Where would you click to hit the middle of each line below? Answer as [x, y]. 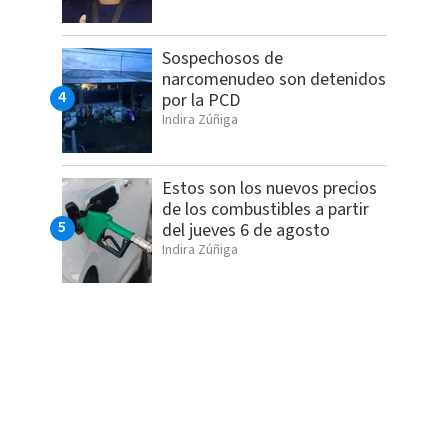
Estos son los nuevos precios [269, 189]
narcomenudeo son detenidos [273, 80]
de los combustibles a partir [265, 210]
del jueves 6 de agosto [245, 231]
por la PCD [200, 101]
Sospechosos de [222, 59]
